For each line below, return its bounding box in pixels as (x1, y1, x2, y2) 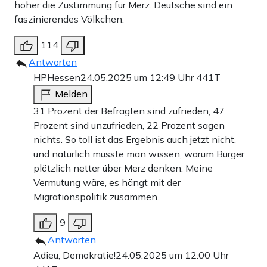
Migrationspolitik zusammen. (33, 190, 159, 203)
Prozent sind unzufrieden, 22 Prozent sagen (33, 119, 225, 131)
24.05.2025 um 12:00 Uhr (116, 249, 229, 261)
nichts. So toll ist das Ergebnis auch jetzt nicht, (33, 133, 236, 145)
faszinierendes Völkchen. (14, 13, 124, 25)
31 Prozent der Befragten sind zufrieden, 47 (33, 104, 225, 117)
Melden (55, 87, 88, 100)
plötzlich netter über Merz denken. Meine (33, 162, 213, 174)
